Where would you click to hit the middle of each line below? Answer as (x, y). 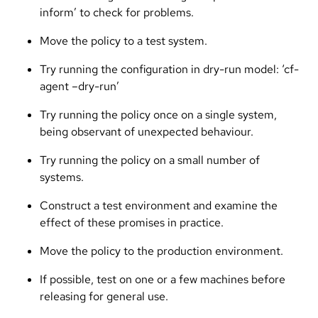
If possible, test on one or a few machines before (163, 279)
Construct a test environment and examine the (159, 205)
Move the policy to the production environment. (161, 251)
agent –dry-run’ (79, 86)
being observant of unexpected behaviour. (147, 131)
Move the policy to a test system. (124, 40)
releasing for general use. (104, 296)
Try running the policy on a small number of (150, 160)
